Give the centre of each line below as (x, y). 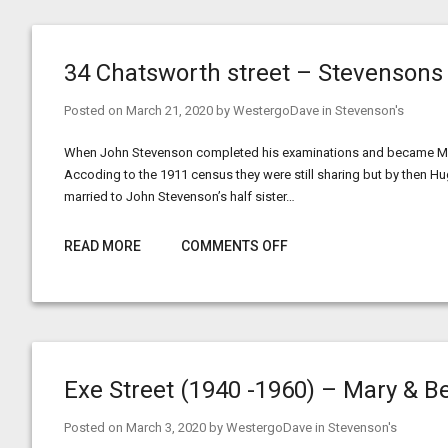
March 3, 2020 (166, 427)
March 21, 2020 (169, 110)
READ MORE (102, 246)
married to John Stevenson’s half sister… (179, 196)
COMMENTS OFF (234, 246)
